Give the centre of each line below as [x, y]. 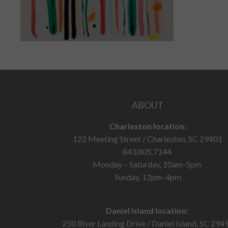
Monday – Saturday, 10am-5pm [148, 164]
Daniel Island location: [148, 210]
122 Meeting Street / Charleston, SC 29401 [148, 138]
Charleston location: [148, 126]
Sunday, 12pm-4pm [148, 177]
